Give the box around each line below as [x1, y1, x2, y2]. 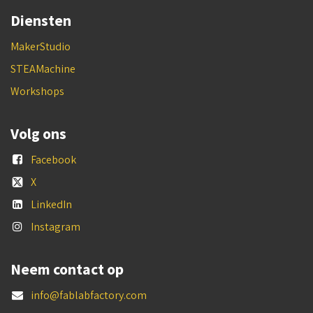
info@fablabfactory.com [30, 287, 147, 303]
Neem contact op [10, 259, 124, 279]
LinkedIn [30, 196, 72, 212]
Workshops [10, 83, 64, 99]
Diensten [10, 10, 71, 30]
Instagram [30, 219, 80, 234]
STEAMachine [10, 61, 75, 76]
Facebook [30, 152, 76, 167]
